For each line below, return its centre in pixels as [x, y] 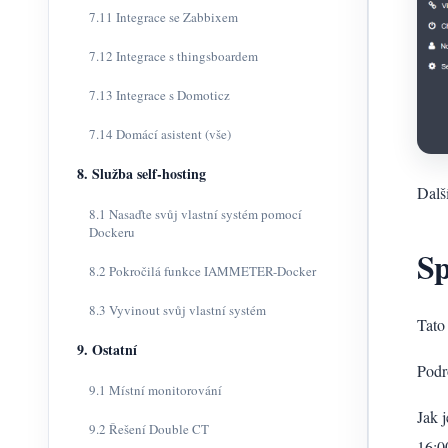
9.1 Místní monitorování [155, 390]
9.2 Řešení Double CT [149, 429]
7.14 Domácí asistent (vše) [160, 134]
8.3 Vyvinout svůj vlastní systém [177, 310]
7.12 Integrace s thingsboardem [173, 56]
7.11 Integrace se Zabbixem [163, 17]
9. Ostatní [107, 349]
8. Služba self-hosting [141, 173]
